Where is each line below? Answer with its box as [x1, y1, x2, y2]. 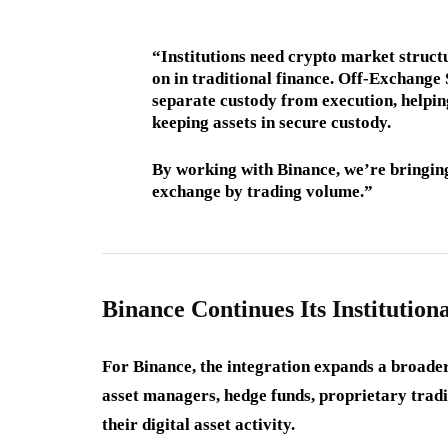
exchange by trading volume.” [152, 181, 373, 201]
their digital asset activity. [102, 414, 295, 434]
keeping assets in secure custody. [152, 112, 391, 132]
